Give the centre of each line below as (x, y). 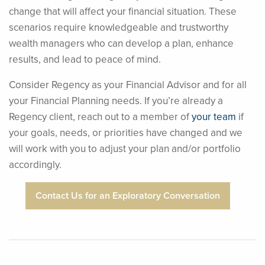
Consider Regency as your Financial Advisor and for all (128, 85)
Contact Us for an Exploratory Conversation (128, 195)
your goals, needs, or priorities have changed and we (126, 133)
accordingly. (35, 165)
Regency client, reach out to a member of (100, 117)
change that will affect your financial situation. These (123, 12)
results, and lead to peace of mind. (85, 59)
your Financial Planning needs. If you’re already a (116, 101)
